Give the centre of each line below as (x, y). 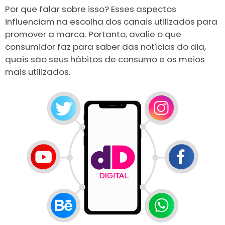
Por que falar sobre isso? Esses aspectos (91, 9)
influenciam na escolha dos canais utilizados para (111, 22)
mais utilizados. (38, 72)
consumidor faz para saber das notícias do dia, (105, 47)
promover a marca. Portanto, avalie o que (93, 34)
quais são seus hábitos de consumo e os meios (105, 60)
